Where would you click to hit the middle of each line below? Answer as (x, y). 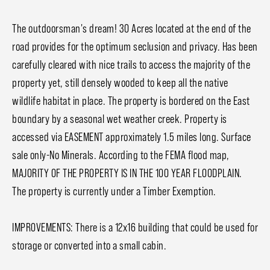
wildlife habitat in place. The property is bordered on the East (131, 101)
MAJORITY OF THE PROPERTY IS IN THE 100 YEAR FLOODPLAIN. (127, 173)
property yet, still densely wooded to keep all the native (120, 83)
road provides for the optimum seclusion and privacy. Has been (135, 47)
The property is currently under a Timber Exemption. (114, 191)
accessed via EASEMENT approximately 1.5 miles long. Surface (132, 137)
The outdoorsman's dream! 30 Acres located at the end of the (132, 29)
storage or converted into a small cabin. (89, 246)
